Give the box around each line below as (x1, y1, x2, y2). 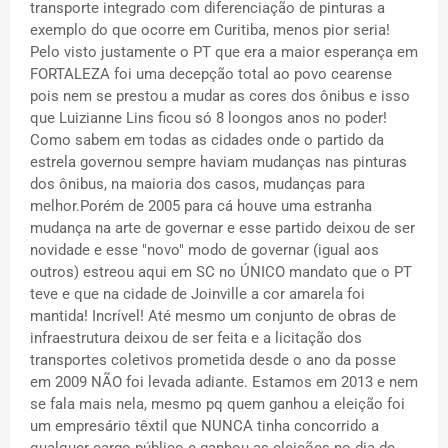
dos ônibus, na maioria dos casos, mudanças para (30, 174, 365, 193)
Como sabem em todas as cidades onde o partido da (30, 130, 384, 149)
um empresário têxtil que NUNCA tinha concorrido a (30, 416, 379, 435)
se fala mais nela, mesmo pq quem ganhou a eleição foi (30, 394, 405, 413)
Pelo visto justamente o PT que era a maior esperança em (30, 42, 418, 61)
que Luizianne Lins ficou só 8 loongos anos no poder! (30, 108, 387, 127)
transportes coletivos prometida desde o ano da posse (30, 350, 396, 369)
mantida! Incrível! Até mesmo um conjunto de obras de (30, 306, 396, 325)
